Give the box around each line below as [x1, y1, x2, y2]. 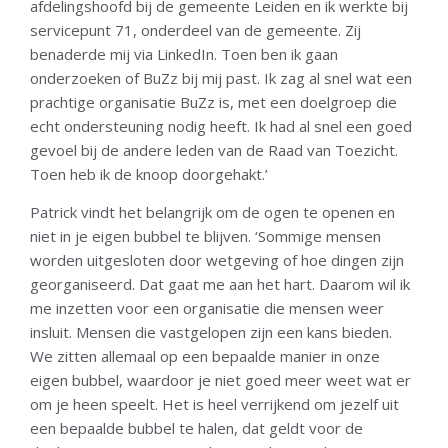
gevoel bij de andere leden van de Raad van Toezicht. [30, 139, 398, 160]
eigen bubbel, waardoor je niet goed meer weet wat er [30, 370, 411, 390]
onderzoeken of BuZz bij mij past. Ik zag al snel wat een [30, 67, 412, 88]
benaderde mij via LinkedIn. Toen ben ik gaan [30, 43, 338, 64]
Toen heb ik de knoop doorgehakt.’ [30, 163, 268, 184]
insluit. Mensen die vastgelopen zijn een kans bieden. [30, 322, 392, 342]
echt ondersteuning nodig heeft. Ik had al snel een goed [30, 115, 412, 136]
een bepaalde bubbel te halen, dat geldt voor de [30, 418, 363, 438]
